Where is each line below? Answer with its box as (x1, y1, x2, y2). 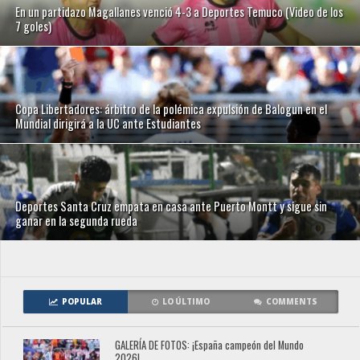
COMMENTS (265, 297, 317, 308)
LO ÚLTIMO (162, 297, 210, 308)
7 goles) (15, 18, 52, 35)
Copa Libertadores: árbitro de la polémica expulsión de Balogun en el (15, 100, 328, 118)
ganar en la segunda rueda (15, 212, 138, 230)
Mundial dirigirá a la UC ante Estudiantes (15, 115, 202, 133)
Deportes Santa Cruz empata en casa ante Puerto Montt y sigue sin (15, 198, 328, 215)
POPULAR (61, 297, 102, 308)
